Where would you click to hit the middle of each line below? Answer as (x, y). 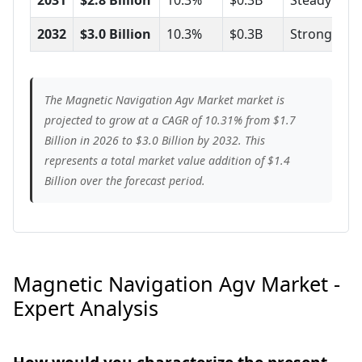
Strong (311, 34)
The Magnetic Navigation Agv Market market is (164, 99)
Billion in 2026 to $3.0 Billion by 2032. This (155, 140)
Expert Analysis (86, 307)
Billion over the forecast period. (125, 180)
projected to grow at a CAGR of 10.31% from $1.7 (170, 120)
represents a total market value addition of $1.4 (167, 160)
